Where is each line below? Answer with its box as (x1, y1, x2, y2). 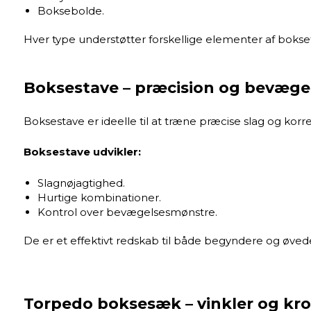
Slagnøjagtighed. (37, 176, 125, 190)
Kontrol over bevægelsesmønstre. (37, 205, 217, 219)
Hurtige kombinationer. (37, 190, 161, 204)
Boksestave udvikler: (23, 145, 141, 159)
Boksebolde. (37, 4, 104, 18)
